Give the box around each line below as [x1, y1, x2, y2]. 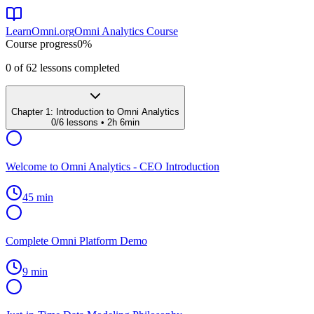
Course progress [6, 38, 77, 50]
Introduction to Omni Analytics [56, 107, 179, 117]
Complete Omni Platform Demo [6, 235, 147, 247]
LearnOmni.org [6, 25, 74, 37]
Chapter [11, 107, 46, 117]
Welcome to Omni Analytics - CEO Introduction [6, 161, 219, 172]
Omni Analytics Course [74, 25, 178, 37]
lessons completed [37, 62, 120, 74]
